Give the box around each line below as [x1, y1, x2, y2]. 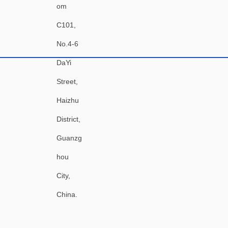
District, [56, 115, 80, 123]
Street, [56, 77, 78, 85]
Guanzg [56, 134, 82, 142]
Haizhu [56, 96, 79, 104]
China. [56, 190, 77, 198]
